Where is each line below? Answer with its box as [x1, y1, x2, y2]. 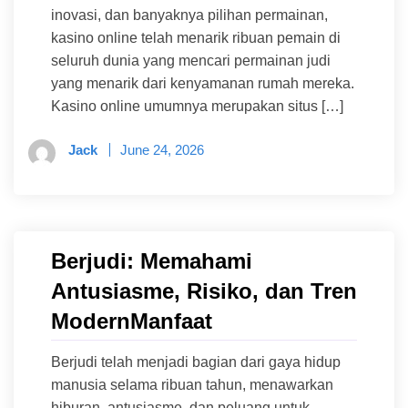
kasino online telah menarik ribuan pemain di [51, 30, 341, 46]
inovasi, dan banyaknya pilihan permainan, [51, 7, 328, 24]
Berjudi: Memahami [51, 249, 252, 274]
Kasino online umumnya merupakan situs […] [51, 98, 343, 115]
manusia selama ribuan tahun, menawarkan [51, 377, 333, 393]
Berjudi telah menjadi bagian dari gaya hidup [51, 354, 341, 371]
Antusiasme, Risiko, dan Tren [51, 279, 357, 304]
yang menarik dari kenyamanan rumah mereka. [51, 76, 354, 92]
